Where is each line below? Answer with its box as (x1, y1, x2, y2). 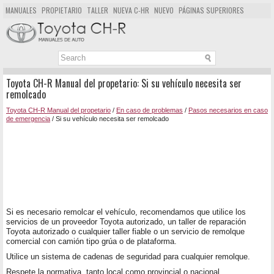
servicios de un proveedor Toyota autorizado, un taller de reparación (6, 217, 246, 227)
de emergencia (6, 115, 50, 123)
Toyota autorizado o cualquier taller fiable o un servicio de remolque (6, 227, 245, 237)
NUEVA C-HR (113, 5, 149, 15)
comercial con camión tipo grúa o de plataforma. (6, 237, 177, 246)
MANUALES (6, 5, 37, 15)
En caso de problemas (116, 106, 183, 114)
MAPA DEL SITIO (6, 20, 52, 30)
